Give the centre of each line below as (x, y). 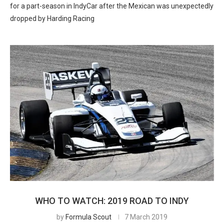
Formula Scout (88, 217)
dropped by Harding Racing (52, 18)
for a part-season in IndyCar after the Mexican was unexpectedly (112, 6)
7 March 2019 (146, 217)
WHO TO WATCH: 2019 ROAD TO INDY (112, 201)
